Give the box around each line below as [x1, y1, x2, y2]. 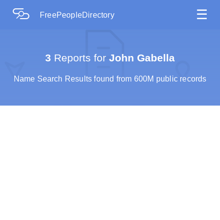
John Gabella [106, 52, 175, 63]
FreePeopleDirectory [40, 11, 114, 19]
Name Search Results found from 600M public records [13, 74, 207, 83]
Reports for [51, 52, 106, 63]
